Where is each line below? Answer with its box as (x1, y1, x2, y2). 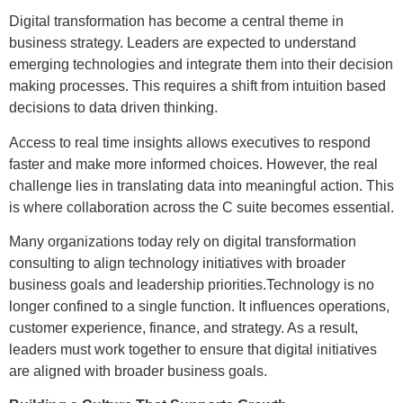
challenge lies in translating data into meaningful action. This (9, 177, 394, 193)
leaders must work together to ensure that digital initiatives (9, 342, 377, 358)
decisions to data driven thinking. (9, 100, 218, 116)
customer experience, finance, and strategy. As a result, (9, 320, 358, 336)
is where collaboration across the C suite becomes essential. (9, 199, 394, 215)
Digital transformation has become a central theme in (9, 13, 344, 30)
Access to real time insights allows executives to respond (9, 134, 371, 150)
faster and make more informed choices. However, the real (9, 156, 378, 172)
